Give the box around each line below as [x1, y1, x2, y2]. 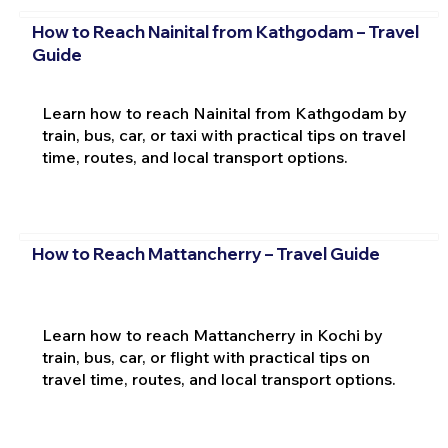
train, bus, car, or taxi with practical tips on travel [41, 124, 406, 145]
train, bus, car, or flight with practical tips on [41, 346, 370, 367]
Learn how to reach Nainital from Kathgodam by [41, 102, 407, 123]
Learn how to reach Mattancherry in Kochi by [41, 324, 383, 345]
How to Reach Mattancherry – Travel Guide [31, 243, 380, 265]
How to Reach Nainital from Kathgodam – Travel [31, 20, 419, 42]
